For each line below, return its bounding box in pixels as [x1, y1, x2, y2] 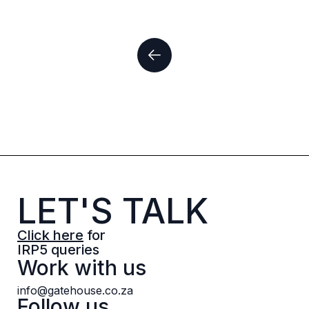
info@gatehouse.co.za [17, 283, 133, 298]
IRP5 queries [17, 241, 99, 258]
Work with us [17, 255, 146, 280]
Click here [17, 226, 83, 243]
